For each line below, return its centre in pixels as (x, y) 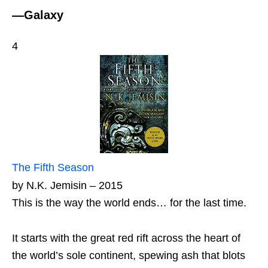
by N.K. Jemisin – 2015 (67, 185)
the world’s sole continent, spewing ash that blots (129, 255)
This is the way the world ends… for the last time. (129, 202)
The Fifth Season (53, 167)
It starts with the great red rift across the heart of (126, 238)
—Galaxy (38, 15)
